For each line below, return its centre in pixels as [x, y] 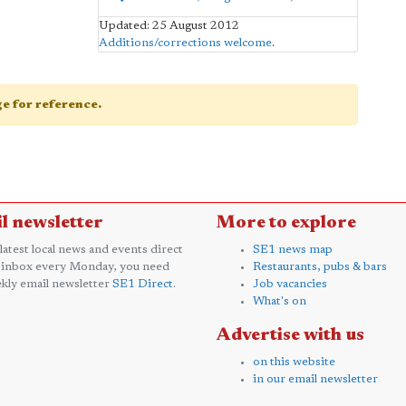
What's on [280, 301]
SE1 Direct [143, 284]
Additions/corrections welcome [185, 43]
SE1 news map [293, 249]
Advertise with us [290, 335]
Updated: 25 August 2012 [169, 25]
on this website [294, 362]
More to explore [286, 222]
